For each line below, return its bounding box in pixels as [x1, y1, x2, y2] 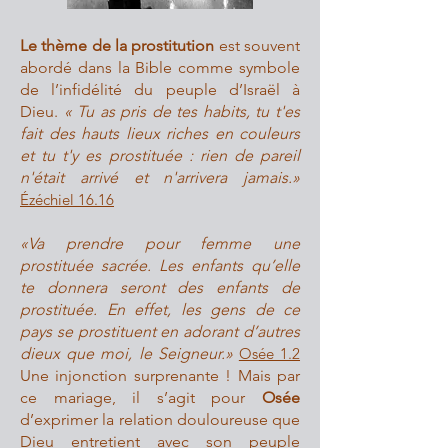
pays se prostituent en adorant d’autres [20, 322, 300, 341]
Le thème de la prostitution [20, 36, 215, 55]
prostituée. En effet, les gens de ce [20, 300, 300, 319]
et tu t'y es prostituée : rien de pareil [20, 146, 300, 165]
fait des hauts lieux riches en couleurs [20, 124, 300, 143]
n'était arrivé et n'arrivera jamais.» [20, 168, 300, 187]
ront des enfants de [135, 278, 301, 297]
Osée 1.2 [238, 344, 301, 363]
